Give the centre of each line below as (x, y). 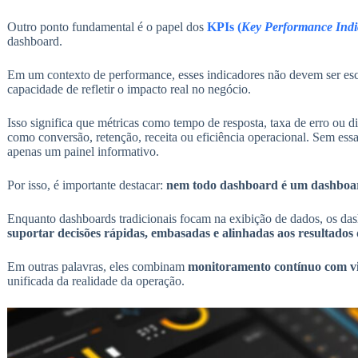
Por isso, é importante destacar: (86, 185)
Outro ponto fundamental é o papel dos (107, 27)
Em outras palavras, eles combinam (97, 267)
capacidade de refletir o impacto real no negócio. (129, 89)
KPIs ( (224, 27)
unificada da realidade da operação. (95, 281)
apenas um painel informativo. (83, 152)
